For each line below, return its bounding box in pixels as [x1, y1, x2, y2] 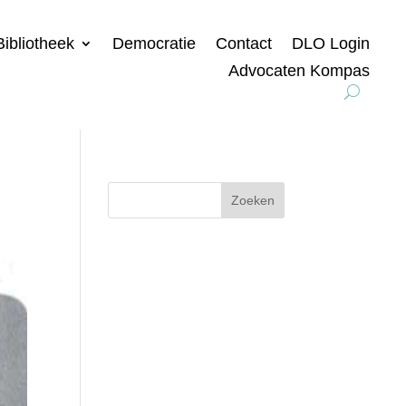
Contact [216, 34, 272, 53]
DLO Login [292, 34, 370, 53]
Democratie [112, 34, 196, 53]
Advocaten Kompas [228, 62, 370, 80]
